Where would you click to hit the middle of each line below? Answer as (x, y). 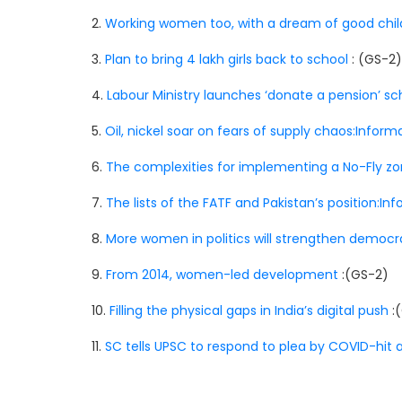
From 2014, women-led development (222, 275)
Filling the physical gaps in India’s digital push (249, 310)
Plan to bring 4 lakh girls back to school (227, 59)
